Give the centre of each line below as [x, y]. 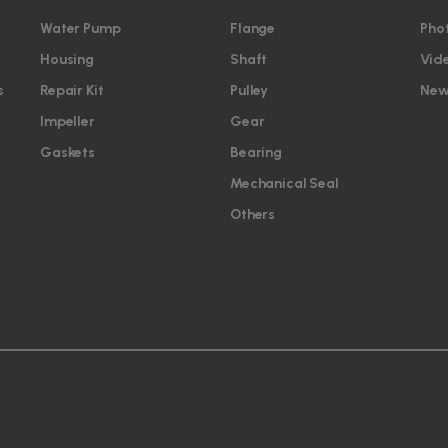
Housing [67, 60]
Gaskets [67, 153]
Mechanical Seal [284, 184]
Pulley [249, 91]
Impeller [67, 122]
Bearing [256, 153]
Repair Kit [72, 91]
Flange [253, 29]
